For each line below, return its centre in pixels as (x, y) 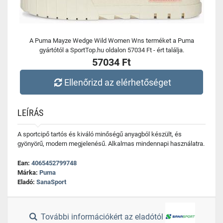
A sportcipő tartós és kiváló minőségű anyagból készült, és (100, 134)
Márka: (28, 172)
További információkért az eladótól (102, 217)
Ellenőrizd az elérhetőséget (118, 82)
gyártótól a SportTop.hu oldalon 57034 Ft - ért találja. (111, 50)
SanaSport (51, 182)
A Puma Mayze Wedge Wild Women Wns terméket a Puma (111, 41)
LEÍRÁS (30, 113)
